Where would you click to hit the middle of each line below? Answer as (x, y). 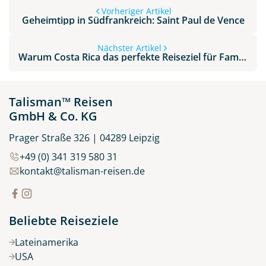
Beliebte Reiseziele (64, 220)
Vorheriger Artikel (137, 11)
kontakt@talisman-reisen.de (82, 171)
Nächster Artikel (129, 47)
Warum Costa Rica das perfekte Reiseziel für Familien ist (243, 57)
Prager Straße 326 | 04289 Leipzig (84, 137)
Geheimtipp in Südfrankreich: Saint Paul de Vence (133, 20)
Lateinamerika (46, 242)
